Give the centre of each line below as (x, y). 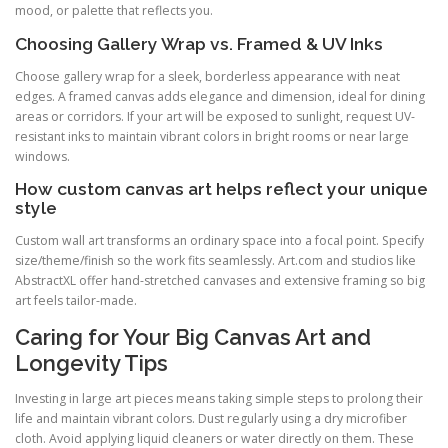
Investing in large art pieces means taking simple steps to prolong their (219, 399)
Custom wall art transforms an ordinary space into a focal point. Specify (219, 240)
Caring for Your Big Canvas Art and (193, 337)
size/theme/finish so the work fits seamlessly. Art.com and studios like (215, 260)
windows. (42, 156)
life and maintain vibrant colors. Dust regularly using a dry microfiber (211, 419)
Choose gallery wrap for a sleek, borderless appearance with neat (207, 76)
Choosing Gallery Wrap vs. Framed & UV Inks (199, 43)
